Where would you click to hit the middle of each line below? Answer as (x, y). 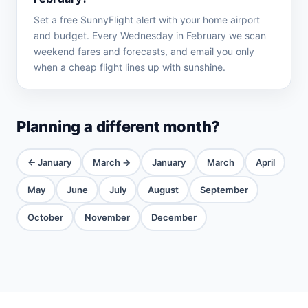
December (174, 217)
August (163, 189)
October (45, 217)
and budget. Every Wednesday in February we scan (150, 35)
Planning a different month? (119, 126)
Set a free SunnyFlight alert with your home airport (147, 20)
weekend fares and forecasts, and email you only (144, 51)
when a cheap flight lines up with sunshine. (130, 67)
